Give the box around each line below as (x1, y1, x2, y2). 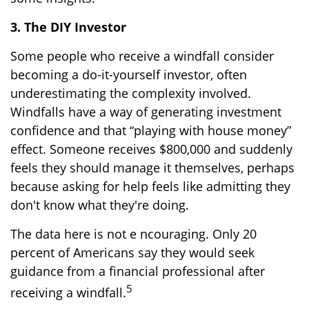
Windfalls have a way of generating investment (10, 103, 281, 120)
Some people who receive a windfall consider (10, 47, 274, 64)
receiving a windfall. (10, 283, 126, 301)
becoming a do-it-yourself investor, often (10, 66, 247, 83)
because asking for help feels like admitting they (10, 177, 290, 195)
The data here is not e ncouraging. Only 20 (10, 225, 257, 242)
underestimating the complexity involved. (10, 84, 251, 101)
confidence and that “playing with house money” (10, 121, 291, 139)
